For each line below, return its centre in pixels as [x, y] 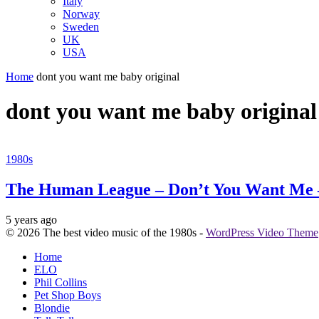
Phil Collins [61, 282]
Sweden [81, 26]
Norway [81, 14]
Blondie [52, 308]
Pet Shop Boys [68, 295]
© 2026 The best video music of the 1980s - [106, 232]
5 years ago [31, 219]
